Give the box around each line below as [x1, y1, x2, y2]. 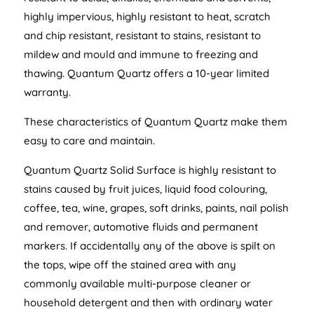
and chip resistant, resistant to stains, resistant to [23, 29, 261, 43]
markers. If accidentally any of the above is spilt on [23, 239, 275, 253]
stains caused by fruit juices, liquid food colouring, [23, 182, 267, 196]
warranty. [23, 86, 71, 100]
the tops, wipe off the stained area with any [23, 258, 236, 272]
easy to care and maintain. [23, 134, 155, 148]
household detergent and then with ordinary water [23, 296, 273, 310]
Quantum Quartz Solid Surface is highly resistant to [23, 163, 276, 177]
